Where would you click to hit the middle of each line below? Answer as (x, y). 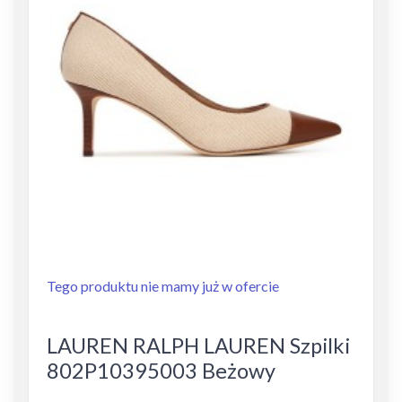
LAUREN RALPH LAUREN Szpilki (198, 345)
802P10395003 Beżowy (161, 371)
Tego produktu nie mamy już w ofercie (163, 286)
